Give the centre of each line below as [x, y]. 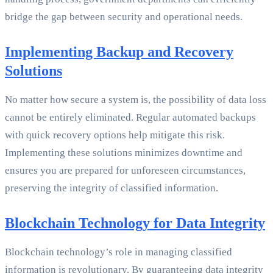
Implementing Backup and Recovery [119, 52]
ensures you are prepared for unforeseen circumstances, [125, 171]
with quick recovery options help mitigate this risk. [115, 135]
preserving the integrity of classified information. [112, 188]
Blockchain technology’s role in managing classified [119, 252]
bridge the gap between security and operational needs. [124, 17]
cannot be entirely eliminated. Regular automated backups [130, 118]
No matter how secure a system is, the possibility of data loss [136, 100]
